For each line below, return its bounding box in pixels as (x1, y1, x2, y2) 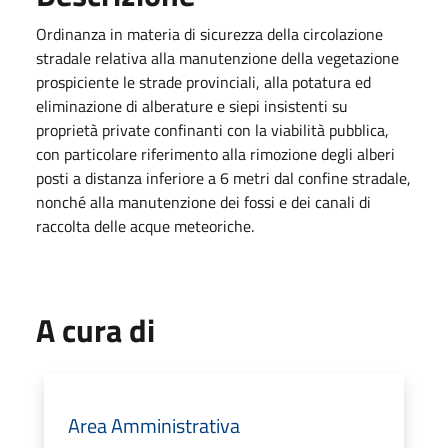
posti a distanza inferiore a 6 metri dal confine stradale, (36, 165, 411, 190)
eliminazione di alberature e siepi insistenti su (36, 93, 348, 118)
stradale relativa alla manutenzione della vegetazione (36, 45, 399, 70)
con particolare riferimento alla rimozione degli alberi (36, 141, 395, 166)
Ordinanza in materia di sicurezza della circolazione (36, 21, 383, 46)
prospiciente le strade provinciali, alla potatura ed (36, 69, 371, 94)
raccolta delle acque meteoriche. (36, 213, 254, 238)
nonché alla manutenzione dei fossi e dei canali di (36, 189, 371, 214)
